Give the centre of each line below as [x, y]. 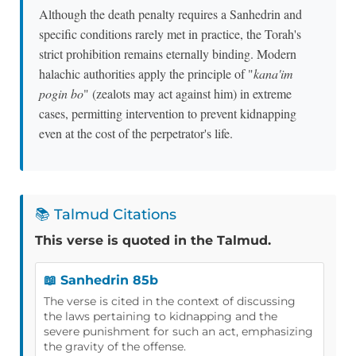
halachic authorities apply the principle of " [146, 74]
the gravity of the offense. [115, 346]
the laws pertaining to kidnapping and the [161, 316]
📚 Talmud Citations [106, 214]
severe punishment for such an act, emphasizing [178, 331]
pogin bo [61, 94]
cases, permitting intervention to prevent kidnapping [168, 114]
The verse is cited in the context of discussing [170, 301]
